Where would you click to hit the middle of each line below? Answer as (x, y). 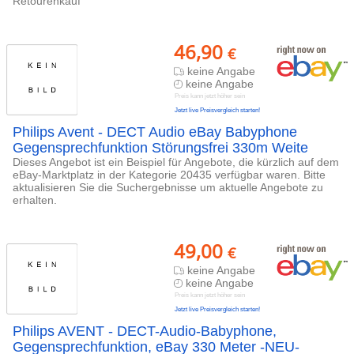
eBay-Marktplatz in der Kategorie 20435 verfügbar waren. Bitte (169, 175)
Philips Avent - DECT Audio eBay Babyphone (155, 132)
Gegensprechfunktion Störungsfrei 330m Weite (160, 148)
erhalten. (35, 200)
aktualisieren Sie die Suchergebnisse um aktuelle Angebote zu (168, 187)
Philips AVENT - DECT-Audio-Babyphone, (145, 331)
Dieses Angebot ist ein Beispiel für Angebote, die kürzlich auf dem (176, 162)
